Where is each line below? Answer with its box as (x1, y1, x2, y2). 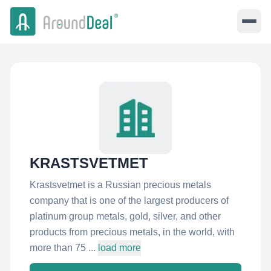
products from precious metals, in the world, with (30, 227, 235, 237)
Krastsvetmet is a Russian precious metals (30, 180, 211, 190)
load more (98, 243, 141, 253)
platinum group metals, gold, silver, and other (30, 211, 221, 221)
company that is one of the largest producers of (30, 195, 229, 206)
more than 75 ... (30, 243, 96, 253)
